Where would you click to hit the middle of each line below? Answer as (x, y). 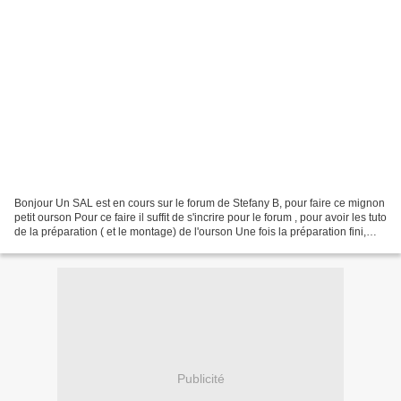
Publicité (200, 379)
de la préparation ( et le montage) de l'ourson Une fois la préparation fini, (190, 231)
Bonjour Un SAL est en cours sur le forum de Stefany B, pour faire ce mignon (200, 203)
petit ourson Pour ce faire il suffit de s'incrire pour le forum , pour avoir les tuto (200, 217)
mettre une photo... (60, 246)
